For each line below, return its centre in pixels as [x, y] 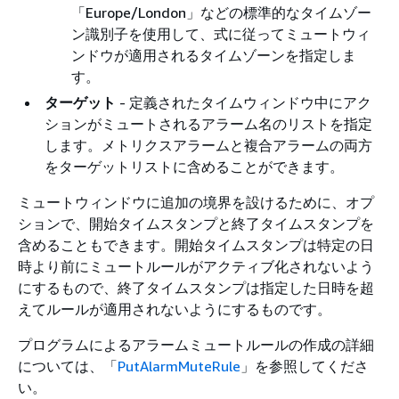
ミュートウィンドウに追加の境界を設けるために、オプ [196, 202]
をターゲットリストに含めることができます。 [194, 166]
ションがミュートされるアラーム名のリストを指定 [208, 123]
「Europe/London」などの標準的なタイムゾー [221, 12]
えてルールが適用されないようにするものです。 [175, 309]
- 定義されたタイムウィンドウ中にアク [244, 102]
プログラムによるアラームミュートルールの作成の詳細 [196, 344]
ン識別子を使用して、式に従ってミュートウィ [221, 33]
